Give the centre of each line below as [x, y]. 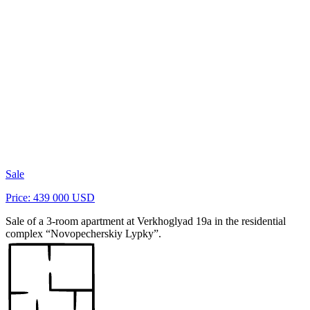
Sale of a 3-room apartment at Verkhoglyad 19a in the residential [146, 221]
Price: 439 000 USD [50, 197]
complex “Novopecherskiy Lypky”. [83, 233]
